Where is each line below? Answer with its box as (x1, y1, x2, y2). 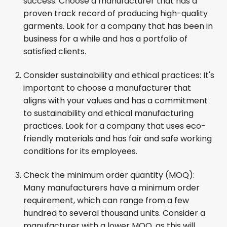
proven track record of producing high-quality (23, 8, 208, 19)
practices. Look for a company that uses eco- (23, 120, 206, 132)
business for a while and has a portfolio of (23, 33, 187, 45)
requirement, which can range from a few (23, 195, 189, 206)
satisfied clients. (23, 46, 86, 57)
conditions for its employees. (23, 145, 137, 157)
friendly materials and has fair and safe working (23, 133, 212, 144)
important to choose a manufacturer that (23, 82, 191, 94)
